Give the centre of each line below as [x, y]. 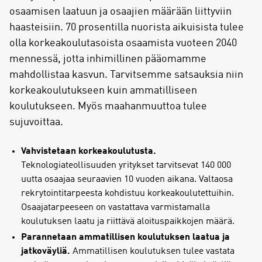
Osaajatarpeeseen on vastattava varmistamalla [116, 207]
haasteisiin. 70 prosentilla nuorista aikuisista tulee [127, 27]
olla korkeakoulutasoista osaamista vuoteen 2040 [123, 43]
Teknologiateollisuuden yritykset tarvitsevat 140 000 [126, 165]
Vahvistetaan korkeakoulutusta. [89, 151]
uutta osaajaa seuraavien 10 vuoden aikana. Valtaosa [127, 179]
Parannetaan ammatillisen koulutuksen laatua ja [125, 238]
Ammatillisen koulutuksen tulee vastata [152, 252]
